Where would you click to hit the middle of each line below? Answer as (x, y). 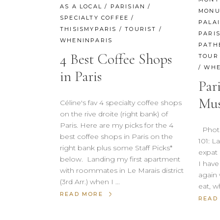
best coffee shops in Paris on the (116, 137)
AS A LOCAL (81, 7)
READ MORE (82, 194)
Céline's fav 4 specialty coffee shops (121, 103)
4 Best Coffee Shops (116, 59)
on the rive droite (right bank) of (114, 114)
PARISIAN (128, 7)
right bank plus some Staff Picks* (116, 148)
